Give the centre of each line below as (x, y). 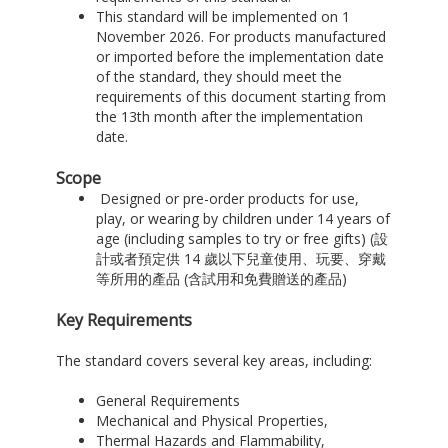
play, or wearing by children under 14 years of (242, 219)
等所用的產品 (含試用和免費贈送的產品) (221, 279)
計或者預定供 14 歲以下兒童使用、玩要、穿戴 (240, 259)
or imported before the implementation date (239, 57)
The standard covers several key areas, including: (213, 361)
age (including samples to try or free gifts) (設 (241, 239)
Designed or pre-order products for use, (227, 199)
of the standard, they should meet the (218, 77)
